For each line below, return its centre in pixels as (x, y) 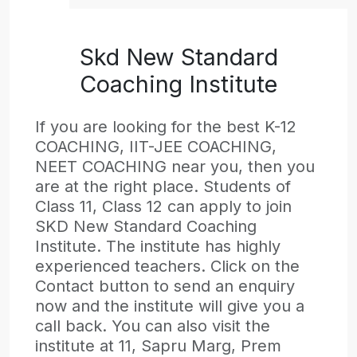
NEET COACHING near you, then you (175, 166)
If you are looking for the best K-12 (166, 126)
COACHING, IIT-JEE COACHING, (156, 146)
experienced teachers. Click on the (167, 266)
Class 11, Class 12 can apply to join (163, 206)
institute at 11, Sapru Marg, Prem (158, 345)
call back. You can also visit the (153, 326)
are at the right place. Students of (163, 186)
